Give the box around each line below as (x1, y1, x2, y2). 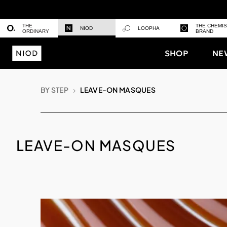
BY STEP (41, 85, 70, 94)
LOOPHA (138, 25, 160, 31)
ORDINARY (22, 28, 49, 34)
